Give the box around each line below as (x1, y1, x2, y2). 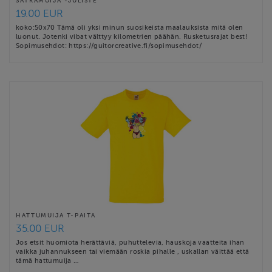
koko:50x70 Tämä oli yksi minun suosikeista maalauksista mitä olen (16, 23, 243, 31)
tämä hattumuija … (16, 256, 79, 264)
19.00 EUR (16, 7, 63, 19)
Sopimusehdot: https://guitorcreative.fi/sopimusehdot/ (16, 41, 202, 49)
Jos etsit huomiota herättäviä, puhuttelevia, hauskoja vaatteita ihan (16, 238, 245, 246)
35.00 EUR (16, 222, 64, 234)
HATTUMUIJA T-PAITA (16, 211, 97, 219)
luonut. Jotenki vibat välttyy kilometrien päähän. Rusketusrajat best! (16, 32, 248, 40)
